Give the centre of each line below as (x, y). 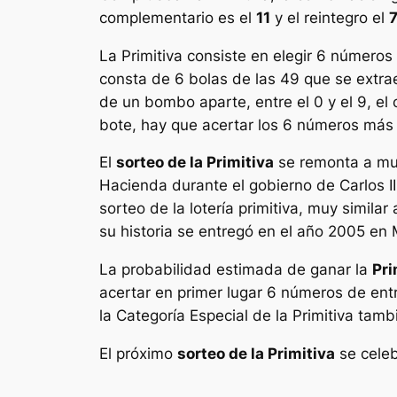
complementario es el (178, 17)
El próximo (138, 353)
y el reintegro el (330, 17)
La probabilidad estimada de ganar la (236, 270)
